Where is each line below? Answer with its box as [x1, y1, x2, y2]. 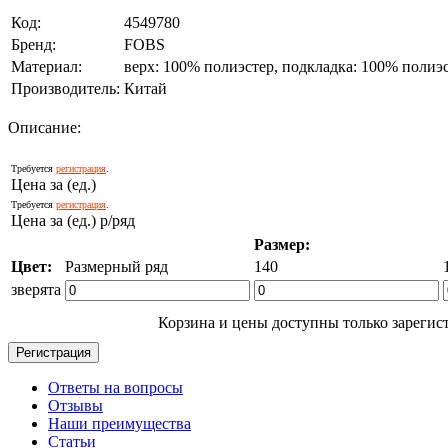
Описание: [8, 118, 81, 136]
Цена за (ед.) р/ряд [11, 211, 135, 229]
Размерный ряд [65, 257, 168, 275]
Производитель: [11, 79, 120, 97]
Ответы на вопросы [48, 378, 183, 396]
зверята [11, 280, 61, 298]
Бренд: [11, 35, 56, 53]
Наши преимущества [48, 414, 191, 432]
